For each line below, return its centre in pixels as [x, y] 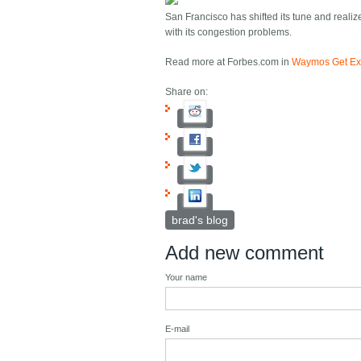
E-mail [178, 329]
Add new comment [245, 253]
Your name [187, 278]
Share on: [187, 92]
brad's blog [200, 220]
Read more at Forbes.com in [229, 62]
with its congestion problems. [229, 33]
